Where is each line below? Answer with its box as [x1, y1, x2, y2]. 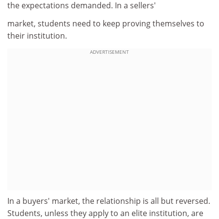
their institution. [7, 30, 67, 41]
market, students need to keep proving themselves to [7, 18, 204, 29]
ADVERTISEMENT [90, 48, 129, 55]
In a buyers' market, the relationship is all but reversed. [7, 195, 210, 206]
